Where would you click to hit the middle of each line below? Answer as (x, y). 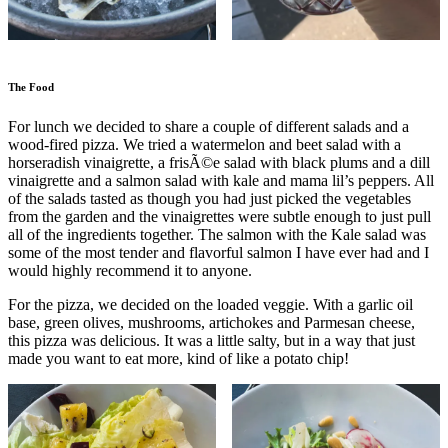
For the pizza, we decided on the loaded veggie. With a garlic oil (210, 304)
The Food (31, 86)
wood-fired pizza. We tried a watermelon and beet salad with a (204, 144)
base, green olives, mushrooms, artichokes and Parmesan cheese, (211, 322)
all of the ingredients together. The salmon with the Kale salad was (217, 234)
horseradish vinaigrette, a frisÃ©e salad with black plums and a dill (219, 162)
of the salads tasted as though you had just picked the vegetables (209, 198)
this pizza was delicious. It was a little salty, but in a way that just (211, 340)
